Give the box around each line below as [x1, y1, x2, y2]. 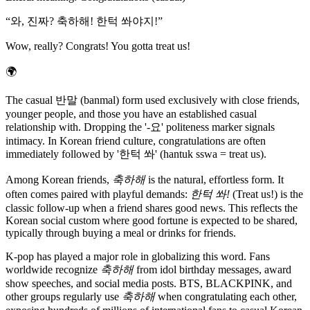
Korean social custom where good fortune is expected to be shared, [6, 215, 298, 227]
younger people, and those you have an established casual [6, 108, 257, 120]
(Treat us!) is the [230, 188, 303, 201]
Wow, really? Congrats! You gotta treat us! [6, 40, 190, 53]
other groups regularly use [6, 291, 122, 303]
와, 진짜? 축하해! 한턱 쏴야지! [10, 15, 158, 28]
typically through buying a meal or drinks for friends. [6, 227, 236, 239]
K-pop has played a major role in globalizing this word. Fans [6, 250, 270, 263]
